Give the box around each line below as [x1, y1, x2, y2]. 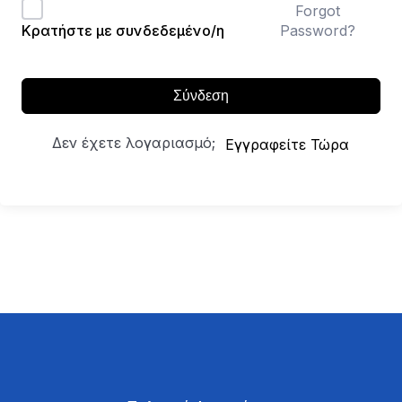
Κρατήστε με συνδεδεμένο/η [22, 22, 224, 39]
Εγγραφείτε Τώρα [225, 135, 349, 153]
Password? [280, 21, 356, 39]
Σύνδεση [173, 88, 229, 103]
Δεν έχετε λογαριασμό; [52, 134, 224, 152]
